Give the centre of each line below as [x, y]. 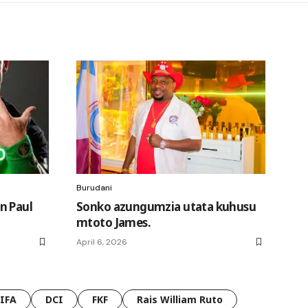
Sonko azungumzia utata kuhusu [166, 206]
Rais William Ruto [180, 299]
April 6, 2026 [102, 242]
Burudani [94, 187]
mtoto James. [114, 222]
